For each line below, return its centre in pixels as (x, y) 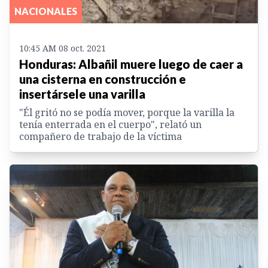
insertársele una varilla (82, 94)
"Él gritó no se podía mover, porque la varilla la (127, 112)
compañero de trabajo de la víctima (100, 136)
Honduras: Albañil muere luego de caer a (131, 64)
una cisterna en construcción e (103, 79)
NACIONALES (46, 11)
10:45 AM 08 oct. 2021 (63, 48)
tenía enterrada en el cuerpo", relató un (110, 124)
